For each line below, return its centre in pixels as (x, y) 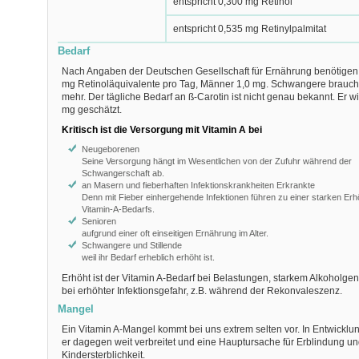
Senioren (99, 221)
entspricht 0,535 (209, 29)
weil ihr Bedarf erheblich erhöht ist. (148, 257)
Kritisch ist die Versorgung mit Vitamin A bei (161, 130)
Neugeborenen (110, 149)
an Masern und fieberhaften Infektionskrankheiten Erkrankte (198, 185)
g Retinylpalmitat (289, 29)
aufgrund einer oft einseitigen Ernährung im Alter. (175, 233)
